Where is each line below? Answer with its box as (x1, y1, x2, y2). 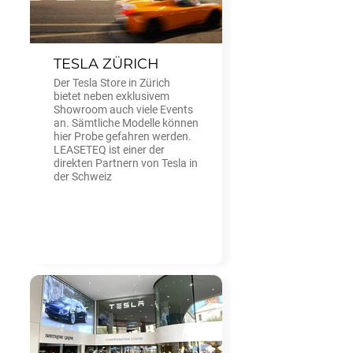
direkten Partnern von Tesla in (54, 156, 198, 169)
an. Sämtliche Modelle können (54, 116, 199, 129)
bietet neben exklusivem (54, 89, 169, 102)
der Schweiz (54, 169, 112, 183)
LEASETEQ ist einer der (54, 143, 165, 156)
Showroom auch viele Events (54, 102, 193, 116)
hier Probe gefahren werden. (54, 129, 191, 143)
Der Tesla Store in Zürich (54, 76, 170, 89)
